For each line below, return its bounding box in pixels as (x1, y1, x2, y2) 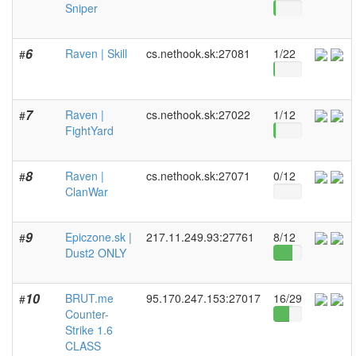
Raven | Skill (65, 45, 127, 61)
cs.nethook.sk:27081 (146, 45, 250, 61)
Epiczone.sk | (65, 229, 132, 245)
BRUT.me (65, 290, 114, 306)
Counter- (65, 306, 109, 322)
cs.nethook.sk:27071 (146, 168, 250, 184)
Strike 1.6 (65, 322, 113, 338)
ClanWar (65, 184, 108, 199)
